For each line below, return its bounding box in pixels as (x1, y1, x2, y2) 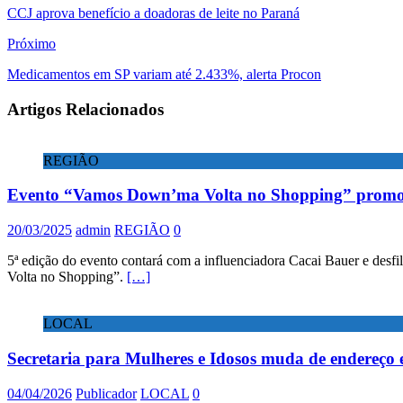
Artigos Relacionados (7, 99, 164, 119)
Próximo (7, 36, 56, 52)
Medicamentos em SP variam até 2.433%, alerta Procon (7, 67, 321, 83)
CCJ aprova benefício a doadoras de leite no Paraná (7, 5, 300, 22)
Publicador (76, 385, 137, 401)
